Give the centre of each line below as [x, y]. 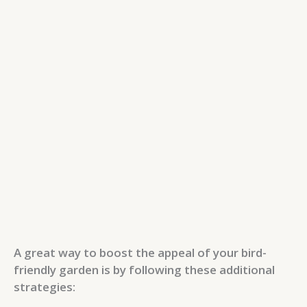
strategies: [46, 287]
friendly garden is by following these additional [144, 270]
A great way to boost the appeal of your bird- [140, 253]
